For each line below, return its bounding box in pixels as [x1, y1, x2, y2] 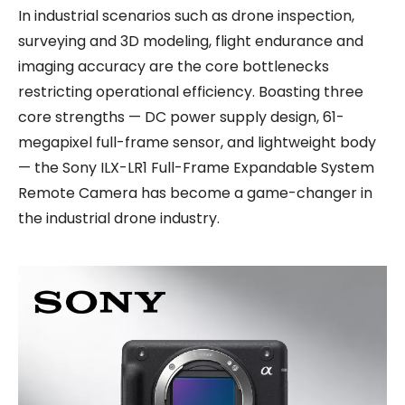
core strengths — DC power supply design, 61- [18, 107, 344, 127]
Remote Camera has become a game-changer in [18, 183, 372, 203]
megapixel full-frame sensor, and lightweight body [18, 132, 376, 153]
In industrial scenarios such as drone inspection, [18, 5, 354, 26]
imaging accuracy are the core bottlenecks [18, 56, 329, 77]
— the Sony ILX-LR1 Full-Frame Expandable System [18, 157, 374, 178]
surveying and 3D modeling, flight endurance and [18, 31, 363, 52]
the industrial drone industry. [18, 208, 220, 229]
